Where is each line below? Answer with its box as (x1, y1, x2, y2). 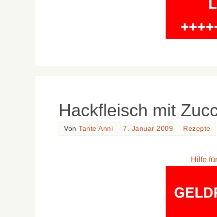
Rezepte (183, 125, 211, 133)
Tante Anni (78, 125, 113, 133)
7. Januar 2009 (123, 125, 173, 133)
